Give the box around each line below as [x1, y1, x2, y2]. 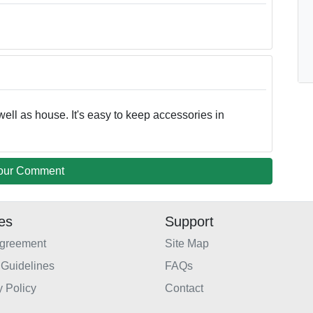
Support [165, 214, 214, 230]
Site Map [165, 238, 209, 250]
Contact [165, 282, 203, 295]
